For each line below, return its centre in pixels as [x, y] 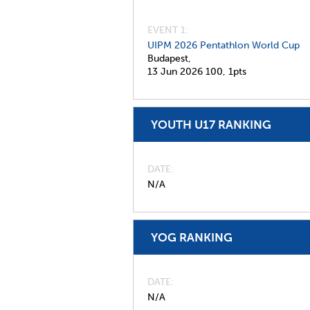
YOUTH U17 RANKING [211, 125]
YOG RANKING [192, 237]
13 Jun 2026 [175, 72]
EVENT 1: [168, 30]
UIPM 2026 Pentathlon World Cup [224, 45]
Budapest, [169, 58]
